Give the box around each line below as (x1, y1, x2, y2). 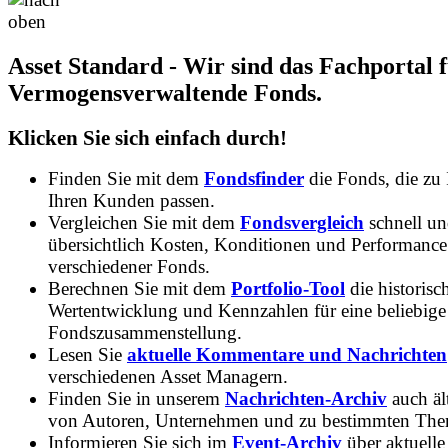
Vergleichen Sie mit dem (48, 212, 240, 234)
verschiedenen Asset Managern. (48, 366, 288, 388)
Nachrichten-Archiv (225, 388, 387, 410)
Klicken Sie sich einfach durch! (8, 126, 287, 149)
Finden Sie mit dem (48, 168, 204, 190)
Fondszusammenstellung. (48, 322, 242, 344)
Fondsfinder (204, 168, 304, 190)
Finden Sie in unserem (48, 388, 225, 410)
